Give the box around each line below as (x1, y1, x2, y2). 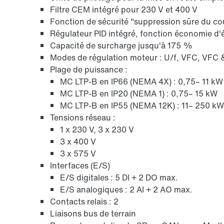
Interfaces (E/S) (50, 159, 110, 171)
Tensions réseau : (50, 111, 115, 123)
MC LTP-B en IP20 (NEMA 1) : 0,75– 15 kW (60, 87, 217, 99)
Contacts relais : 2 (50, 195, 118, 207)
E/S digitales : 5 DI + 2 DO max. (60, 171, 178, 183)
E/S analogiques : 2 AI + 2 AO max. (60, 183, 192, 195)
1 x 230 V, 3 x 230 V (60, 123, 134, 135)
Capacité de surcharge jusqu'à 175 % (50, 39, 192, 51)
